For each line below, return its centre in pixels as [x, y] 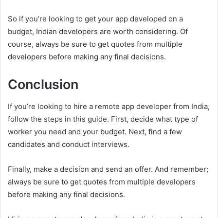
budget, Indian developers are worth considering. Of [98, 31]
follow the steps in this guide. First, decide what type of [103, 119]
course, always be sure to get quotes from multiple [95, 44]
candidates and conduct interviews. [69, 144]
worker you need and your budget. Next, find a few [95, 131]
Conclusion [43, 84]
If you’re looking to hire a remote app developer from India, [109, 106]
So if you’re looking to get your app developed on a [95, 19]
